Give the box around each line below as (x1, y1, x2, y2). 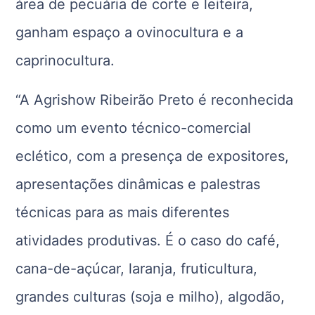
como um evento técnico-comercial (15, 120, 252, 137)
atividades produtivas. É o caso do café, (15, 232, 281, 250)
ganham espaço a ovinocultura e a (15, 24, 244, 41)
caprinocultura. (15, 52, 115, 70)
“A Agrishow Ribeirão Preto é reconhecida (15, 91, 294, 109)
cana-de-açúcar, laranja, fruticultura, (15, 260, 258, 278)
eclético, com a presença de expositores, (15, 148, 290, 165)
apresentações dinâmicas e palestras (15, 176, 261, 193)
